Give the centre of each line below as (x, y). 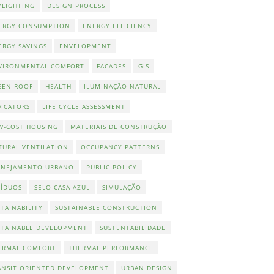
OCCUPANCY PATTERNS (120, 146)
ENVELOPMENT (85, 46)
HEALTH (58, 86)
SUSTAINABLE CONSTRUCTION (106, 207)
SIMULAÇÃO (121, 187)
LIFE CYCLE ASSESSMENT (83, 106)
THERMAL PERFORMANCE (111, 247)
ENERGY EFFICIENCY (117, 25)
